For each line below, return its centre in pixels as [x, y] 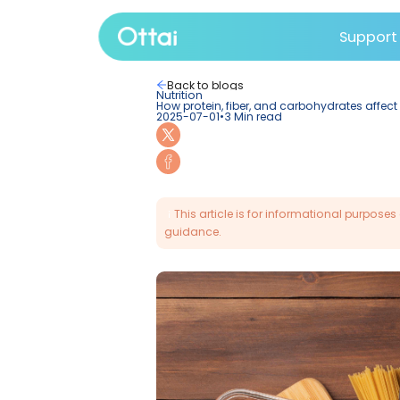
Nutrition [234, 125]
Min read [337, 153]
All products [190, 106]
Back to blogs [268, 111]
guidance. [252, 303]
